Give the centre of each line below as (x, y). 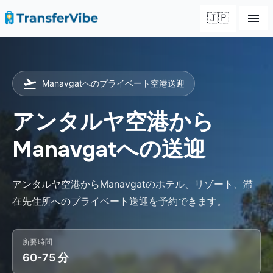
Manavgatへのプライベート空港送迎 (113, 83)
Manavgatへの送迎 (109, 149)
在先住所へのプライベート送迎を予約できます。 (119, 201)
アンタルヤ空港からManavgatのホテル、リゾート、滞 (133, 184)
